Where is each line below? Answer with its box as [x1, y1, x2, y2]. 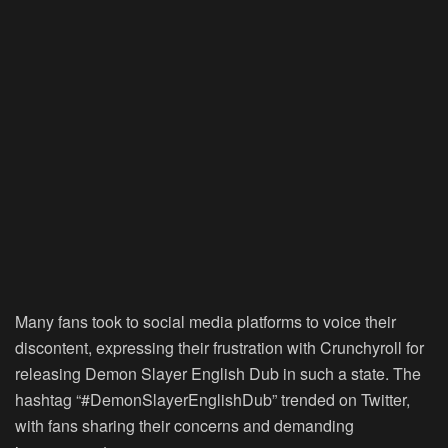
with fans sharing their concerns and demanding [15, 414, 354, 438]
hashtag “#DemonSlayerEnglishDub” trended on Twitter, [15, 388, 410, 412]
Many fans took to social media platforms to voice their [15, 310, 396, 334]
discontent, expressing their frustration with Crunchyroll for [15, 336, 424, 360]
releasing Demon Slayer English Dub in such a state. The [15, 362, 421, 386]
